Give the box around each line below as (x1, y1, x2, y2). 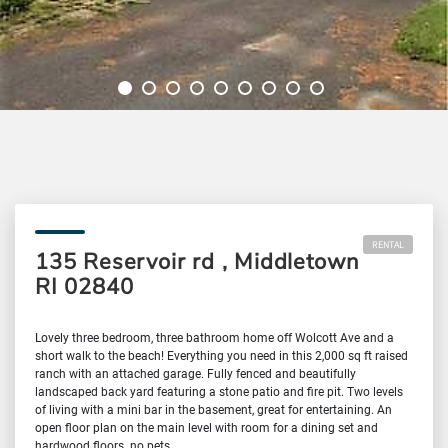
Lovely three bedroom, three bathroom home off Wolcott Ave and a (35, 328, 394, 345)
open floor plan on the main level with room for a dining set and (35, 418, 378, 435)
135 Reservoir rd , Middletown (35, 246, 361, 277)
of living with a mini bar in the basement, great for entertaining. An (35, 400, 392, 417)
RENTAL (372, 237, 404, 251)
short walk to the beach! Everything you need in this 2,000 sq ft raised (35, 346, 408, 363)
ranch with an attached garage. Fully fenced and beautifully (35, 364, 356, 381)
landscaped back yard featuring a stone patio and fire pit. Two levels (35, 382, 403, 399)
